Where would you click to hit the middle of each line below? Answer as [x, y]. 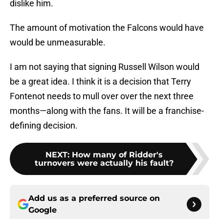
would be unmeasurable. [58, 43]
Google [43, 210]
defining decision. [44, 126]
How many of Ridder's [117, 155]
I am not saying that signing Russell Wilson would [105, 67]
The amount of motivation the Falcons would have [107, 28]
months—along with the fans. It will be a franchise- [107, 111]
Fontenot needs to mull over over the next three [102, 96]
